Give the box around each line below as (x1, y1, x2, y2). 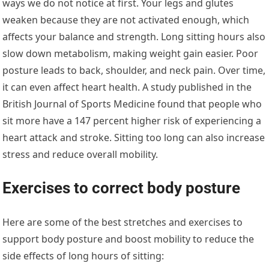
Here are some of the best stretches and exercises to (2, 215, 243, 229)
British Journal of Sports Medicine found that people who (2, 97, 262, 110)
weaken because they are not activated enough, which (2, 13, 250, 26)
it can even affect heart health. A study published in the (2, 80, 252, 94)
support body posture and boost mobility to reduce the (2, 232, 255, 246)
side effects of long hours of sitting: (2, 249, 165, 262)
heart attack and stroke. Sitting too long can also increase (2, 130, 265, 144)
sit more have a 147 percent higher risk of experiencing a (2, 113, 262, 127)
